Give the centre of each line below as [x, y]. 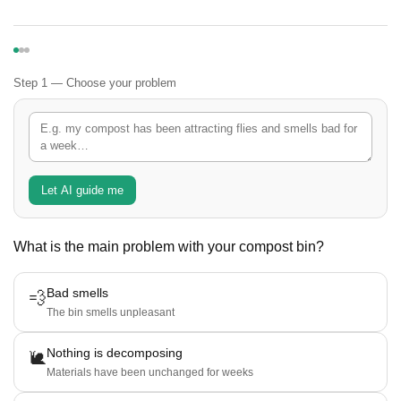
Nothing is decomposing [115, 353]
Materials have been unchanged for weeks [150, 372]
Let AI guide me [82, 190]
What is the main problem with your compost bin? [169, 247]
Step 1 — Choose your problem [95, 83]
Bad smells [77, 293]
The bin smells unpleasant [111, 312]
